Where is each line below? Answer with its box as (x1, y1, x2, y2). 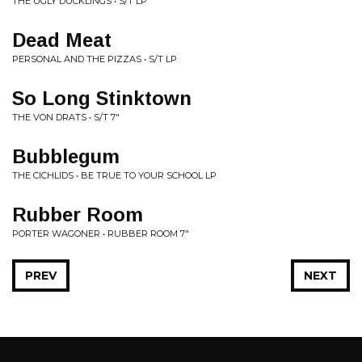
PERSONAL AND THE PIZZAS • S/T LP (12, 53, 177, 65)
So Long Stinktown (12, 87, 192, 109)
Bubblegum (12, 145, 120, 167)
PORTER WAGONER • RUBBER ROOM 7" (12, 228, 189, 239)
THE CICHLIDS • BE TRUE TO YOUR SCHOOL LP (12, 170, 217, 181)
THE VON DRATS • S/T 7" (12, 112, 120, 123)
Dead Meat (12, 29, 112, 51)
